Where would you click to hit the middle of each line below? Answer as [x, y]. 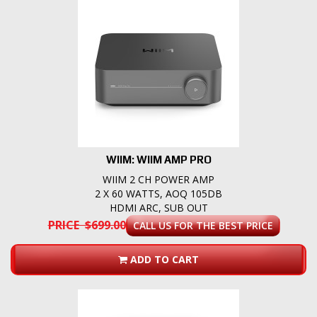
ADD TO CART [165, 260]
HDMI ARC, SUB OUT [158, 208]
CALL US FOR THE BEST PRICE [203, 226]
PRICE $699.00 [87, 225]
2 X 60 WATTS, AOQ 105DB [158, 194]
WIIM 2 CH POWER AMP [158, 180]
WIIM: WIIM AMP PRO [158, 160]
